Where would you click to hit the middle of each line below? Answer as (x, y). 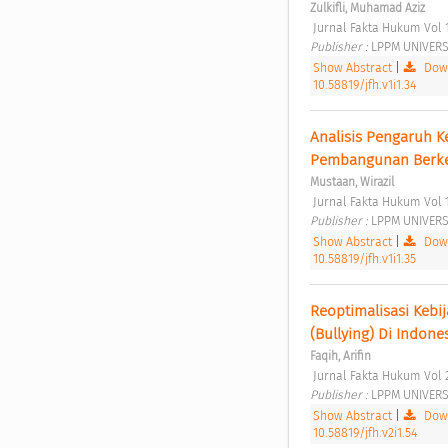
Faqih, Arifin (340, 355)
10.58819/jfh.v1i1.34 (364, 84)
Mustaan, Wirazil (351, 181)
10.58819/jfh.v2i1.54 (364, 432)
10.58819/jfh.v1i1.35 (364, 258)
